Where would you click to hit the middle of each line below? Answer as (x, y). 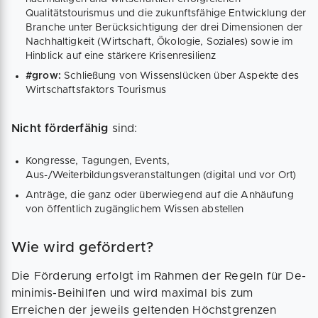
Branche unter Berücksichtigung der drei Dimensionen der (164, 28)
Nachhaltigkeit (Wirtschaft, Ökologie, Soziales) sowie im (160, 42)
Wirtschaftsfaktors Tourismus (96, 91)
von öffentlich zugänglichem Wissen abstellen (135, 210)
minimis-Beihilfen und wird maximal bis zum (132, 294)
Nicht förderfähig (60, 129)
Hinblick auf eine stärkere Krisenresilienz (121, 56)
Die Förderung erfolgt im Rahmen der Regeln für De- (159, 276)
